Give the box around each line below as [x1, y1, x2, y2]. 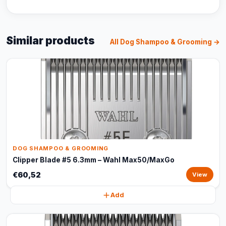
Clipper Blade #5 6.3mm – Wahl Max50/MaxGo [13, 156, 175, 164]
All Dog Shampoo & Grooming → [110, 38, 220, 46]
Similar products [6, 34, 95, 47]
